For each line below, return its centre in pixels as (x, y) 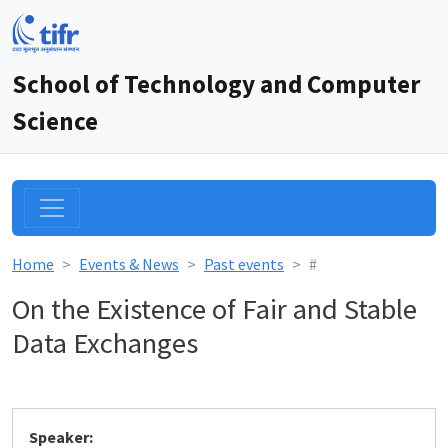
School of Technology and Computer (216, 84)
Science (55, 121)
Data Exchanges (105, 343)
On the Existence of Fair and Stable (214, 309)
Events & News (129, 264)
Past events (244, 264)
